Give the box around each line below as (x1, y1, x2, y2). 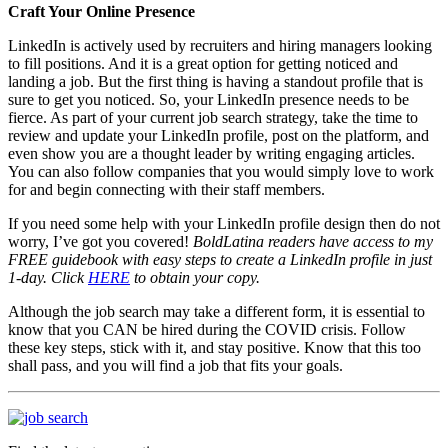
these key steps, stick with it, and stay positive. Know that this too (8, 339, 421, 357)
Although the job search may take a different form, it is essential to (8, 303, 425, 321)
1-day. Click (8, 269, 88, 287)
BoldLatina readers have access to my (193, 233, 433, 251)
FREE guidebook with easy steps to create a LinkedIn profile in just (8, 251, 432, 269)
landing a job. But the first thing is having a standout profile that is (8, 73, 423, 91)
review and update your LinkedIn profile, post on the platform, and (8, 127, 429, 145)
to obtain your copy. (130, 269, 264, 287)
